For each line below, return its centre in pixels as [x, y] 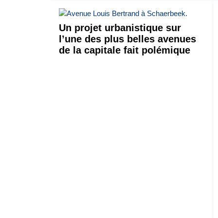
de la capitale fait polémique [124, 50]
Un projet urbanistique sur [120, 27]
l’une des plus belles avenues [127, 39]
